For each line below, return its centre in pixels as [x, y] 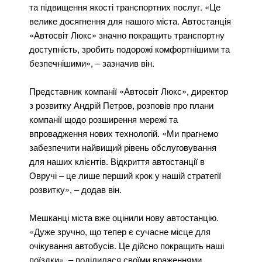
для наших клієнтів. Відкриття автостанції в [117, 161]
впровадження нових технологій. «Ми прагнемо [124, 133]
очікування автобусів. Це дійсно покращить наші [127, 245]
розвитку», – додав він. [75, 189]
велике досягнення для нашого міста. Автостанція [130, 20]
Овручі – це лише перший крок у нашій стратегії [125, 175]
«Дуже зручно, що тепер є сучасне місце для [120, 231]
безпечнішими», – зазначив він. [92, 63]
